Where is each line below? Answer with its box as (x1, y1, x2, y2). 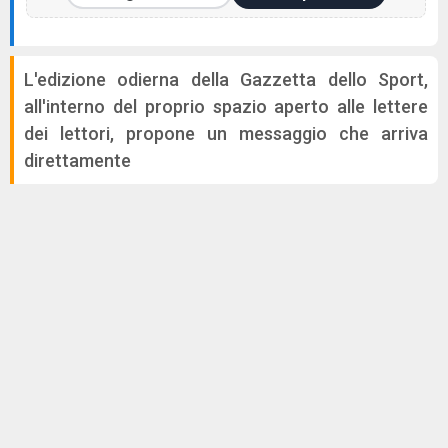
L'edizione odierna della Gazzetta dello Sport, (24, 69, 428, 90)
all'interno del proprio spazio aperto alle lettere (24, 96, 428, 117)
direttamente (24, 150, 131, 171)
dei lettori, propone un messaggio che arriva (24, 123, 428, 144)
